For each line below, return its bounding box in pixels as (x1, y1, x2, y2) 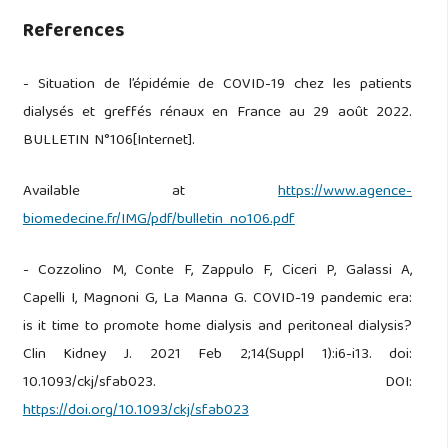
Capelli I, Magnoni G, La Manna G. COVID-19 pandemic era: (22, 286, 413, 313)
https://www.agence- (278, 179, 413, 206)
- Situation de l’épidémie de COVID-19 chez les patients (22, 72, 413, 99)
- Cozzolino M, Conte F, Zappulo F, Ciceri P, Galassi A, (22, 258, 413, 285)
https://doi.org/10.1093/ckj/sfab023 (22, 398, 249, 425)
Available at (22, 179, 279, 206)
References (22, 14, 124, 49)
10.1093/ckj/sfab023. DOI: (22, 370, 413, 397)
